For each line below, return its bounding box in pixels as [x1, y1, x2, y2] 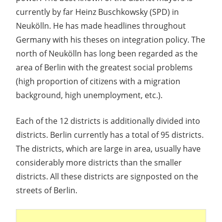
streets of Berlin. [16, 185, 77, 196]
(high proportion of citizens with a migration [16, 76, 180, 87]
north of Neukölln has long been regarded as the [16, 48, 198, 59]
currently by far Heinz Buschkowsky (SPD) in [16, 6, 179, 18]
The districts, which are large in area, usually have [16, 143, 201, 155]
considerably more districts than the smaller [16, 157, 182, 168]
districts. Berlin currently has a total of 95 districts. [16, 129, 204, 141]
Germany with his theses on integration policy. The [16, 34, 205, 46]
